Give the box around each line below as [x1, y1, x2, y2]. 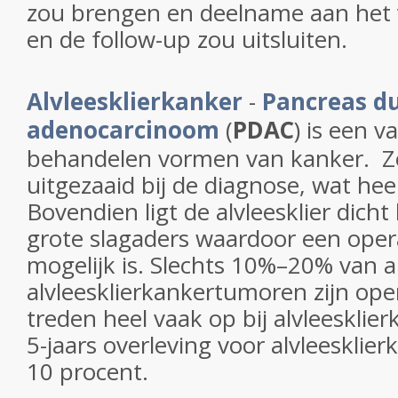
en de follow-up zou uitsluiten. [27, 23, 347, 55]
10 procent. [27, 355, 155, 387]
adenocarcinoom [27, 114, 219, 146]
